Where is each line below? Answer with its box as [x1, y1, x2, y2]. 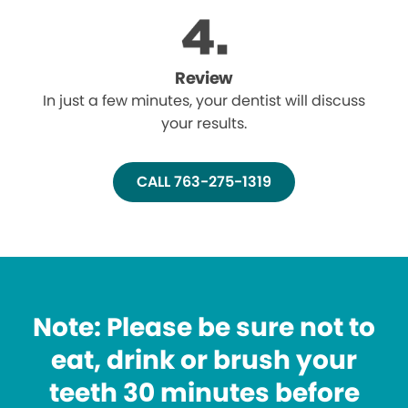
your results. [161, 113, 247, 135]
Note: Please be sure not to [33, 310, 375, 346]
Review [174, 66, 234, 90]
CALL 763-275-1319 [137, 171, 271, 193]
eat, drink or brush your [51, 342, 357, 379]
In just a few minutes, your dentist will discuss [43, 90, 365, 112]
